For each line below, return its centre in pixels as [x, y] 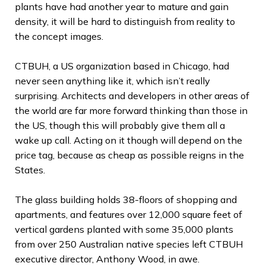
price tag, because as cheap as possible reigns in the [129, 155]
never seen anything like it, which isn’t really [113, 80]
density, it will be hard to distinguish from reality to [125, 21]
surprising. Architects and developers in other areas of [132, 95]
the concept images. [59, 36]
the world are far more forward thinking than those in [131, 110]
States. [30, 170]
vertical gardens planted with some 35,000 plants [124, 229]
